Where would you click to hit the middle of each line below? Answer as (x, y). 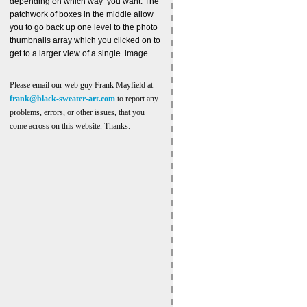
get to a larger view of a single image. (80, 54)
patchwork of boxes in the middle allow (82, 15)
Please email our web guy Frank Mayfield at (81, 85)
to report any (137, 99)
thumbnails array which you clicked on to (85, 41)
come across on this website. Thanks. (70, 126)
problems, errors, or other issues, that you (77, 113)
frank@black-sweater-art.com (62, 99)
